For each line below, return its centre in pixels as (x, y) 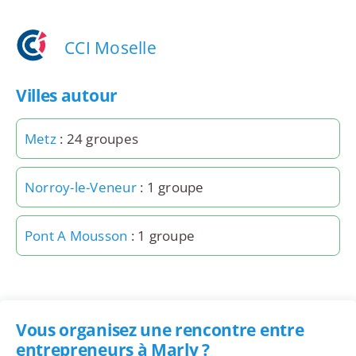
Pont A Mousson (76, 236)
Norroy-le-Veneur (80, 188)
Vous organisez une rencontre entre (160, 330)
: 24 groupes (97, 139)
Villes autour (66, 96)
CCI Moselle (110, 47)
